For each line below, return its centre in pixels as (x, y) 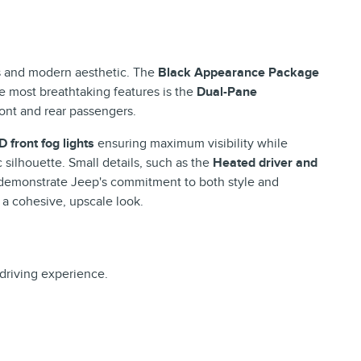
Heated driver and (265, 162)
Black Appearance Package (239, 72)
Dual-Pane (227, 91)
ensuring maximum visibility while (191, 143)
